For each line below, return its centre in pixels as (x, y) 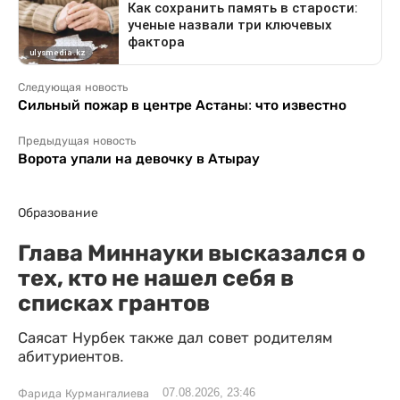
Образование (58, 212)
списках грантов (114, 302)
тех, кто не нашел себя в (156, 277)
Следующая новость (73, 87)
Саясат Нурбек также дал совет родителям (175, 337)
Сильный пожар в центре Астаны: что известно (182, 104)
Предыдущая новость (77, 141)
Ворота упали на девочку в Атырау (139, 158)
